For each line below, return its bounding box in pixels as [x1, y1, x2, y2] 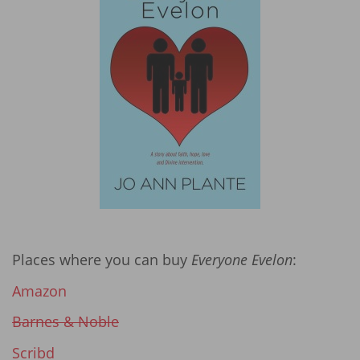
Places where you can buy [12, 250, 191, 270]
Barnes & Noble [12, 312, 119, 332]
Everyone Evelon [191, 250, 292, 270]
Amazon [12, 280, 67, 301]
